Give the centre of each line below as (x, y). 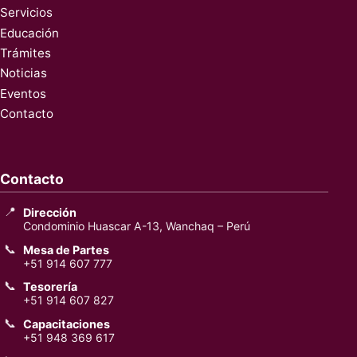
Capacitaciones (67, 324)
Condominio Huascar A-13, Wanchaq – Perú (137, 226)
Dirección (50, 212)
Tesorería (51, 287)
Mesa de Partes (67, 249)
